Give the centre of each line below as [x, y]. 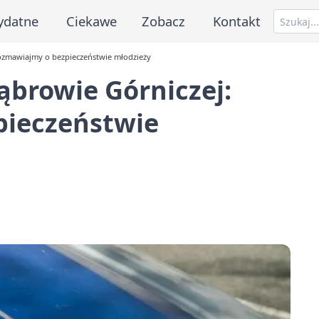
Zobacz [164, 21]
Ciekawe [91, 21]
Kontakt [237, 21]
